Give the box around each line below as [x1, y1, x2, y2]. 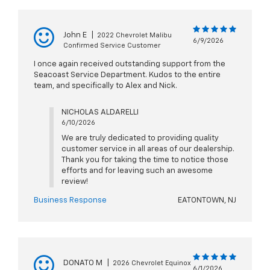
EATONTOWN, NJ [178, 196, 236, 205]
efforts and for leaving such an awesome [61, 167, 213, 175]
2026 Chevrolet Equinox [113, 260, 191, 267]
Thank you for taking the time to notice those [61, 156, 228, 165]
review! [61, 178, 88, 186]
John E [63, 31, 87, 40]
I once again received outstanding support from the [34, 60, 225, 69]
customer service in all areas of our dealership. [61, 145, 234, 154]
